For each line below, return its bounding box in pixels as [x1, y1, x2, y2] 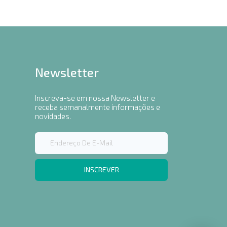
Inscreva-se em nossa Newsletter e [35, 93, 155, 102]
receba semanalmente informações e [35, 102, 160, 111]
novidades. [35, 111, 71, 121]
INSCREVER [84, 165, 119, 174]
